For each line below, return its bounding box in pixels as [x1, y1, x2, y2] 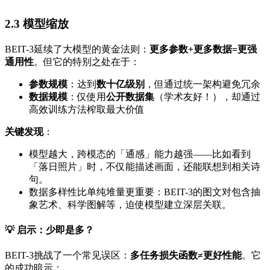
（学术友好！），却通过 [154, 91, 260, 102]
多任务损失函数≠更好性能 [130, 250, 242, 261]
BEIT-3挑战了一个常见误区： [5, 250, 130, 261]
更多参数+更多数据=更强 [149, 43, 257, 54]
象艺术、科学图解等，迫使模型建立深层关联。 [29, 199, 231, 210]
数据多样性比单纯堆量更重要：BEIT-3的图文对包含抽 [29, 186, 260, 197]
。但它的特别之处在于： [34, 56, 140, 67]
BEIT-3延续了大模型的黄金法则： [5, 43, 149, 54]
